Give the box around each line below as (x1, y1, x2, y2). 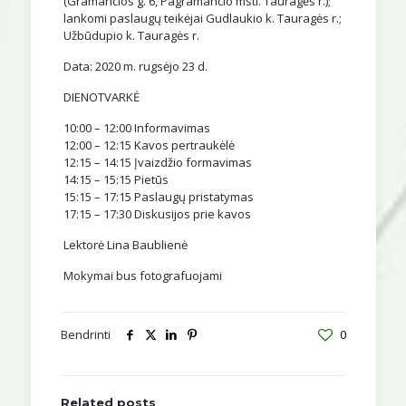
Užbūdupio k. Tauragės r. (63, 27, 199, 44)
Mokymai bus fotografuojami (63, 267, 222, 285)
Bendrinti (60, 326, 111, 343)
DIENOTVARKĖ (63, 89, 140, 106)
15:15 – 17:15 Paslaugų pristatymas (63, 188, 254, 206)
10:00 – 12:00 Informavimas (63, 120, 210, 137)
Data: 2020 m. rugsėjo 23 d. (63, 58, 208, 75)
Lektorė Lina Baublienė (63, 237, 188, 254)
